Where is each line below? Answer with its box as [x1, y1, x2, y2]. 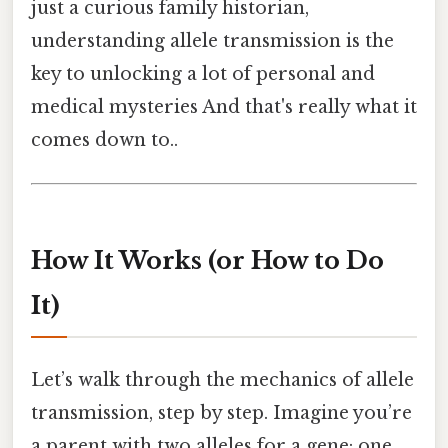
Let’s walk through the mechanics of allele [31, 369, 414, 392]
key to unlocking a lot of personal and [31, 62, 375, 85]
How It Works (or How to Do [31, 246, 384, 276]
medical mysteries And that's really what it [31, 95, 417, 118]
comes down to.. [31, 128, 178, 151]
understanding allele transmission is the [31, 29, 394, 52]
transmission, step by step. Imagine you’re [31, 402, 412, 425]
